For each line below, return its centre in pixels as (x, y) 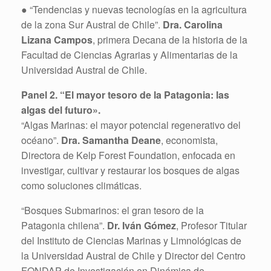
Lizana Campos (57, 39)
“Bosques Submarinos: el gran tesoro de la (113, 210)
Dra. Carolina (193, 24)
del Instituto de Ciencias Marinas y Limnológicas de (131, 240)
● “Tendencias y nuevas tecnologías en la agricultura (134, 9)
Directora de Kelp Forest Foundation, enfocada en (128, 155)
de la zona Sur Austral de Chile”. (92, 24)
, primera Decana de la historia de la (170, 39)
